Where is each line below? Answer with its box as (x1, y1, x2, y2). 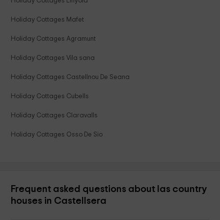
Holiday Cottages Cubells (11, 93, 89, 100)
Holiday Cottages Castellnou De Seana (11, 74, 130, 81)
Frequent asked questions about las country (11, 184, 207, 194)
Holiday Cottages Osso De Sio (11, 131, 103, 138)
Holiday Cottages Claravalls (11, 112, 98, 119)
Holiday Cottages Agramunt (11, 35, 96, 43)
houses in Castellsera (11, 196, 107, 206)
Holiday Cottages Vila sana (11, 55, 95, 62)
